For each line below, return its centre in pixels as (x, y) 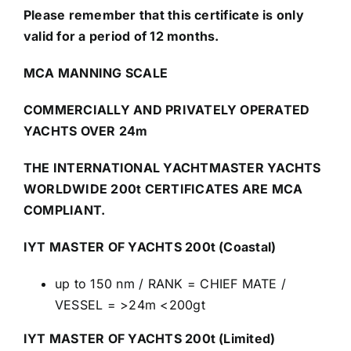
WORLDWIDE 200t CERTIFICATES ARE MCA (163, 188)
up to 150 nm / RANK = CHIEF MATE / (170, 283)
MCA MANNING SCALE (96, 72)
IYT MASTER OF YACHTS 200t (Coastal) (150, 246)
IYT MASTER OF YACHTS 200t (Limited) (149, 338)
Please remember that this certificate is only (163, 14)
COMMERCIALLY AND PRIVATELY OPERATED (166, 109)
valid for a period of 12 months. (121, 36)
